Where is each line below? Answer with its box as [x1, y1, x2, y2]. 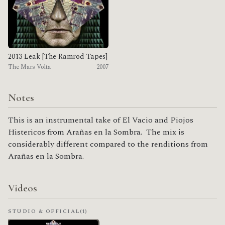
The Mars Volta [8, 62, 51, 72]
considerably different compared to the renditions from [8, 138, 208, 151]
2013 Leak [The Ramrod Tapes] [8, 51, 107, 62]
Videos [8, 182, 37, 195]
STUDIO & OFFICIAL [8, 207, 80, 216]
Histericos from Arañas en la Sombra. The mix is [8, 126, 184, 139]
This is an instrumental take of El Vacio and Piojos [8, 114, 193, 127]
